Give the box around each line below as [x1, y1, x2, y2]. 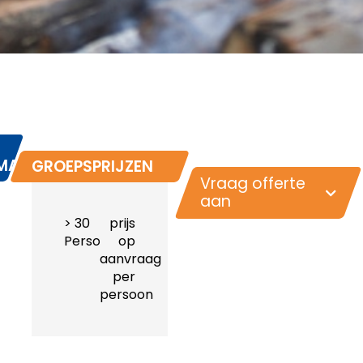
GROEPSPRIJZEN [31, 155, 153, 177]
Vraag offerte [199, 172, 305, 194]
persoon [99, 284, 153, 304]
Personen [63, 231, 125, 250]
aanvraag [99, 249, 161, 268]
